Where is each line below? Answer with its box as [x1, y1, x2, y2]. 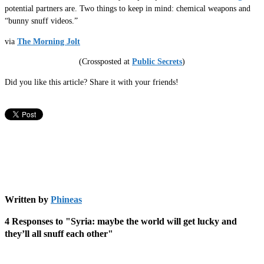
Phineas [51, 194, 82, 204]
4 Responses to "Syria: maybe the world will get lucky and [5, 216, 237, 226]
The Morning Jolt [17, 37, 80, 46]
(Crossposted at [79, 57, 132, 67]
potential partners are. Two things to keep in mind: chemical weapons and [5, 4, 250, 14]
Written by [5, 194, 51, 204]
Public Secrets [132, 57, 182, 67]
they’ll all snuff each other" [5, 228, 113, 239]
